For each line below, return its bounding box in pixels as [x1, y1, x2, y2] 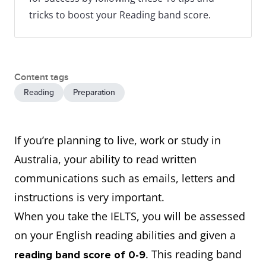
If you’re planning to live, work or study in [14, 133, 221, 147]
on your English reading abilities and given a [14, 228, 236, 242]
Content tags [14, 71, 69, 83]
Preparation [73, 87, 115, 97]
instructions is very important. [14, 190, 167, 204]
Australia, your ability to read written [14, 152, 197, 166]
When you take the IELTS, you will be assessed [14, 209, 245, 223]
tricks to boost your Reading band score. [29, 8, 211, 21]
